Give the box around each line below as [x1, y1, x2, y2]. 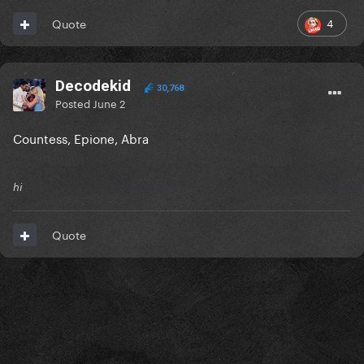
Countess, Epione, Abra [13, 128, 152, 148]
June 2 [93, 94, 125, 111]
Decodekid [55, 76, 131, 96]
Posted [55, 94, 93, 111]
